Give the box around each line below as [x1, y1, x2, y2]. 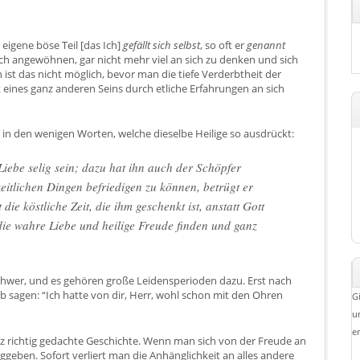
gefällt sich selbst [123, 37, 201, 52]
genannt [247, 37, 286, 52]
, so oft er [200, 37, 247, 52]
